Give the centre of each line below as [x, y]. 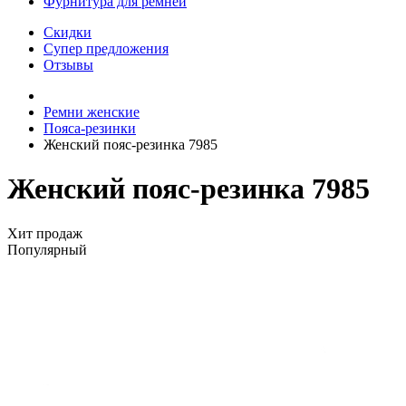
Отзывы [68, 65]
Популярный [47, 249]
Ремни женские [92, 112]
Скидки [68, 32]
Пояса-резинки [90, 128]
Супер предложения [106, 48]
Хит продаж [45, 233]
